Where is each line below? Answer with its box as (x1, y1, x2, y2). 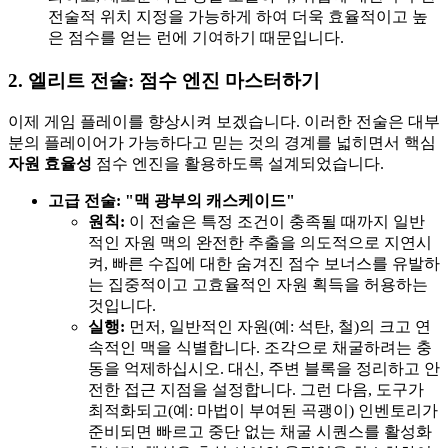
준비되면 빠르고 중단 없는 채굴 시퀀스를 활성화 (88, 423, 432, 441)
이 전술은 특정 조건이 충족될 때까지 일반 (125, 213, 425, 231)
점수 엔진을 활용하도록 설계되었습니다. (92, 155, 384, 173)
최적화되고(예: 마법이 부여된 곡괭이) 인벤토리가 (88, 402, 438, 420)
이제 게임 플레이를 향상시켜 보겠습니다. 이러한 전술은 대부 (8, 113, 440, 131)
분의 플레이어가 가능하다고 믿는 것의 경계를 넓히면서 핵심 (8, 134, 436, 152)
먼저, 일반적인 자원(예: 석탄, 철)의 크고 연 (125, 318, 431, 336)
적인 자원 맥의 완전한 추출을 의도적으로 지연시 (88, 234, 432, 252)
